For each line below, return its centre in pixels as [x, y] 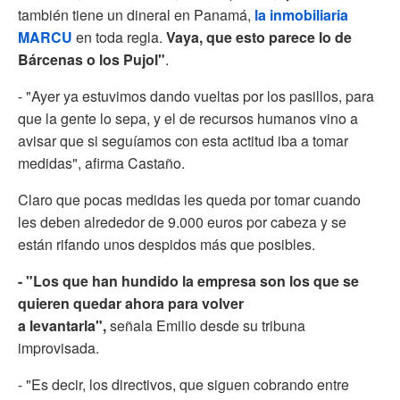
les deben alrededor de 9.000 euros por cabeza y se [182, 221]
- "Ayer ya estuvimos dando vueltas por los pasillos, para [196, 96]
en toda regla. [119, 37]
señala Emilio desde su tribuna [208, 325]
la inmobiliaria [301, 14]
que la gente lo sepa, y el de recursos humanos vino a [188, 118]
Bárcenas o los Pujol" [92, 59]
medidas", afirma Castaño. [101, 162]
